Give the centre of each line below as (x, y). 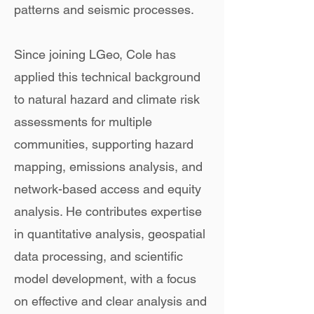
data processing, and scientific (98, 256)
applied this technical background (107, 77)
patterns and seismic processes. (104, 9)
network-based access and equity (108, 189)
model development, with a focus (105, 279)
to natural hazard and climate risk (107, 99)
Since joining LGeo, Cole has (95, 54)
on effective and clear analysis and (110, 301)
